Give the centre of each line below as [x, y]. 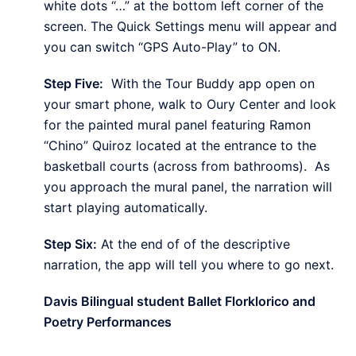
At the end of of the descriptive [193, 244]
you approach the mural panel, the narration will [188, 186]
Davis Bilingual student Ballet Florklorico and [180, 301]
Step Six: [70, 244]
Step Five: [74, 83]
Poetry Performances [111, 321]
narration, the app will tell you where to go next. [189, 264]
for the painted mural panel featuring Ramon [177, 124]
